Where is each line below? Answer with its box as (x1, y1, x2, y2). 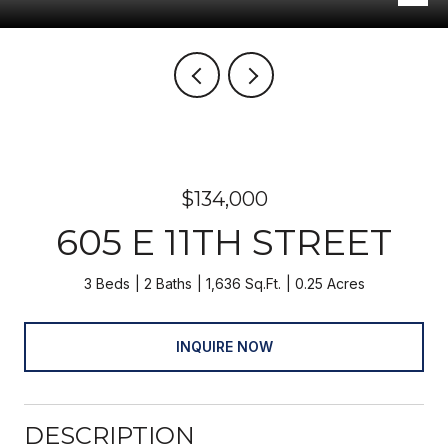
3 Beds (83, 275, 130, 292)
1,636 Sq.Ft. (205, 275, 281, 292)
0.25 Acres (294, 275, 365, 292)
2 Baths (143, 275, 192, 292)
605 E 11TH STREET (56, 220, 392, 264)
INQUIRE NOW (175, 337, 273, 355)
